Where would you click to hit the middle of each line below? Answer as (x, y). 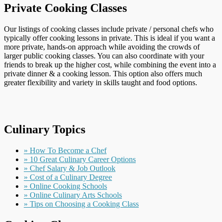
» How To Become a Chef (65, 150)
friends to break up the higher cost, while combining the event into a (110, 64)
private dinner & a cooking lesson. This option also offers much (103, 73)
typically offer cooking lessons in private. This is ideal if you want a (110, 38)
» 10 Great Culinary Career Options (80, 159)
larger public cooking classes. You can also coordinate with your (104, 55)
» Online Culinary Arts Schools (73, 195)
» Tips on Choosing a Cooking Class (81, 204)
